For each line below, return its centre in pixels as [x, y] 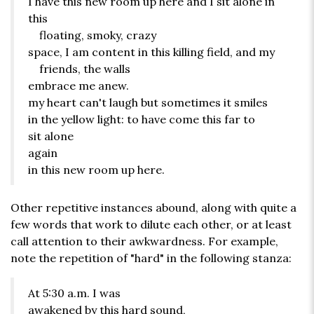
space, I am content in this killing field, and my [151, 52]
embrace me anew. [78, 86]
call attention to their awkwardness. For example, [144, 241]
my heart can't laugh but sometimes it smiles [148, 103]
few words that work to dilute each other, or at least [151, 225]
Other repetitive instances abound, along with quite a [153, 208]
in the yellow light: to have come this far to [142, 120]
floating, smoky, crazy [92, 35]
